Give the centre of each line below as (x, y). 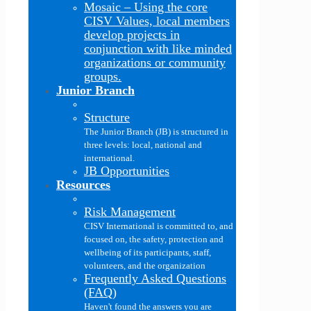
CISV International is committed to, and (159, 226)
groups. (103, 76)
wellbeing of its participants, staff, (148, 252)
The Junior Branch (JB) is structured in (156, 132)
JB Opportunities (127, 171)
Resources (83, 185)
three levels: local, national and (143, 145)
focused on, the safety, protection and (154, 239)
